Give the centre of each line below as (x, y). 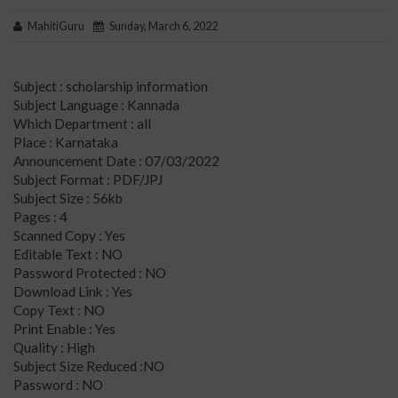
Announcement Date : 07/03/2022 (116, 160)
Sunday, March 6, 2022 (161, 26)
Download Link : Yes (73, 291)
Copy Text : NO (59, 310)
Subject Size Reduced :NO (89, 366)
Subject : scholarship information (111, 86)
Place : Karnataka (66, 142)
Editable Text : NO (68, 254)
